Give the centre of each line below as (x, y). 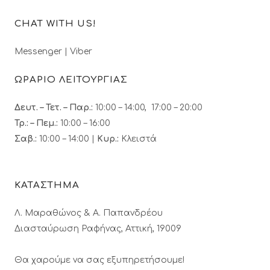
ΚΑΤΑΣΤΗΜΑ (47, 185)
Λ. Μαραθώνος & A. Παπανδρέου (89, 213)
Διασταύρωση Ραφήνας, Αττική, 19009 (98, 229)
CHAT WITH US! (55, 24)
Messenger (38, 52)
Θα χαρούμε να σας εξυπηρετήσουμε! (99, 260)
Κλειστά (138, 139)
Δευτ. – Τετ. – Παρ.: (55, 108)
